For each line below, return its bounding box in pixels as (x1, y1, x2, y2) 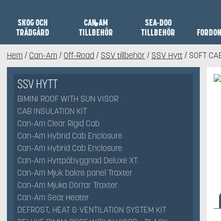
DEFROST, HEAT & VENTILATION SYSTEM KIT (17, 205, 166, 215)
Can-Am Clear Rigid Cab (17, 118, 100, 129)
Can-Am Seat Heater (17, 192, 89, 203)
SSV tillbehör (101, 50, 145, 61)
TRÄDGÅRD (16, 27, 49, 38)
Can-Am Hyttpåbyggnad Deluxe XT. (17, 155, 139, 166)
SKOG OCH (17, 17, 48, 28)
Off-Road (64, 50, 94, 61)
